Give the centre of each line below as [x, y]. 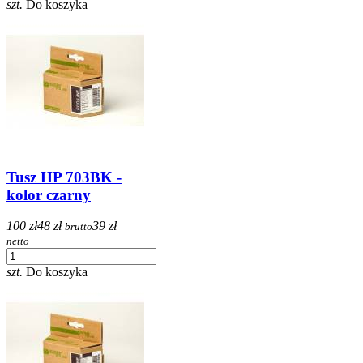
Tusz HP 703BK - [64, 177]
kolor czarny [49, 194]
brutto [79, 227]
